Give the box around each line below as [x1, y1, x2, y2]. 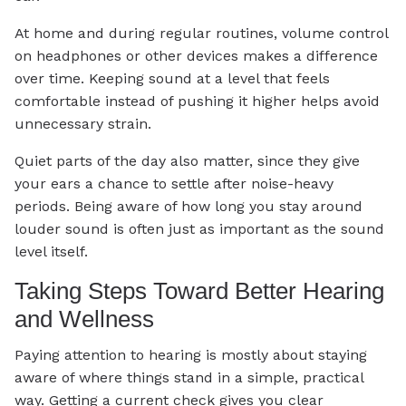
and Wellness [14, 304, 154, 333]
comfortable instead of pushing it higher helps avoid [14, 92, 380, 110]
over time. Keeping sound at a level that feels [14, 69, 330, 87]
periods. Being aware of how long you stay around [14, 197, 362, 215]
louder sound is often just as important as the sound [14, 219, 384, 237]
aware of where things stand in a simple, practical [14, 369, 363, 387]
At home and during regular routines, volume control [14, 24, 388, 42]
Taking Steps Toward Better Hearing [14, 276, 384, 304]
